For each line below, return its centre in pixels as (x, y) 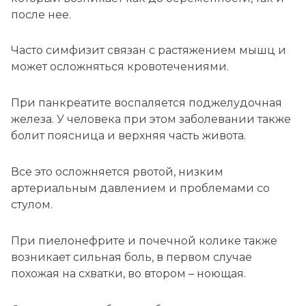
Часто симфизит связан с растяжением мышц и (149, 51)
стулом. (32, 204)
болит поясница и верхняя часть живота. (128, 136)
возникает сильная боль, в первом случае (131, 257)
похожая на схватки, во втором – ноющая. (128, 273)
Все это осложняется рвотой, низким (117, 171)
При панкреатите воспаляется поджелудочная (147, 103)
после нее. (41, 14)
